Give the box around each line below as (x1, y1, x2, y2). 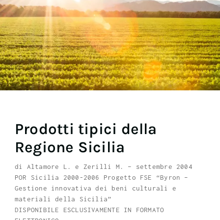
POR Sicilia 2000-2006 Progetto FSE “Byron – (14, 173, 189, 181)
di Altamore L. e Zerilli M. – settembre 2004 (14, 162, 192, 170)
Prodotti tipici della (14, 119, 157, 138)
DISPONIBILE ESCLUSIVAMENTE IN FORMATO (14, 205, 165, 214)
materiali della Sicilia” (14, 194, 112, 203)
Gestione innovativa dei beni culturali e (14, 184, 176, 192)
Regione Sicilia (14, 137, 125, 156)
